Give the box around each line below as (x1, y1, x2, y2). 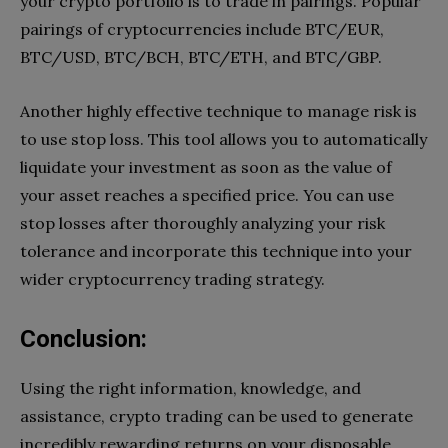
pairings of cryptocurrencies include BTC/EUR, (20, 18, 384, 39)
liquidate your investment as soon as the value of (20, 156, 392, 177)
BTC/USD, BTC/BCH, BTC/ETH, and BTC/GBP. (20, 46, 390, 67)
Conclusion (20, 324, 141, 353)
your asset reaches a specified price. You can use (20, 184, 394, 205)
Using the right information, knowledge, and (20, 377, 361, 398)
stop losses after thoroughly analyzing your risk (20, 212, 385, 233)
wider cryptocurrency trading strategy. (20, 268, 325, 289)
